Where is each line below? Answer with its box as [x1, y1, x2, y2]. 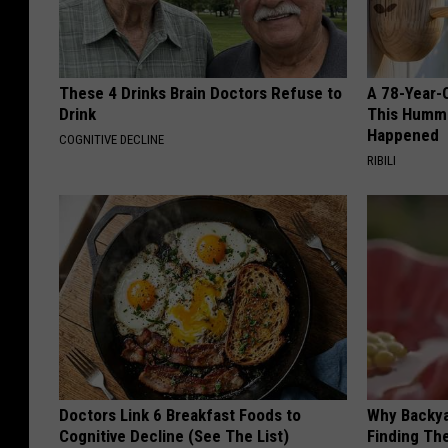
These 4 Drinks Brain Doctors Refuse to [59, 83, 342, 104]
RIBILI [367, 153, 397, 169]
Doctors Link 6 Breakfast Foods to [59, 405, 301, 426]
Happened [367, 125, 440, 146]
